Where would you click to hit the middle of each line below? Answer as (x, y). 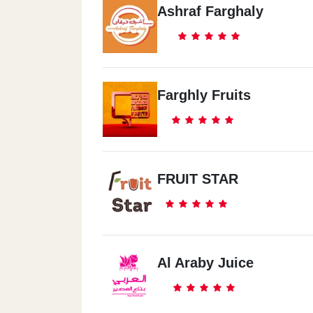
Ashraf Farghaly (210, 11)
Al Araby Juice (205, 263)
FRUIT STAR (198, 179)
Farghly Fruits (204, 95)
